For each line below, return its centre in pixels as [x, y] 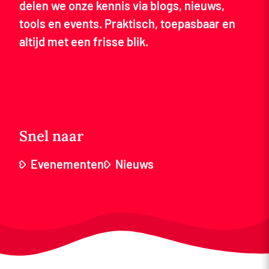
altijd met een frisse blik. [84, 41]
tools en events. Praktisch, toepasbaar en [127, 23]
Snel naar [51, 136]
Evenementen [67, 164]
